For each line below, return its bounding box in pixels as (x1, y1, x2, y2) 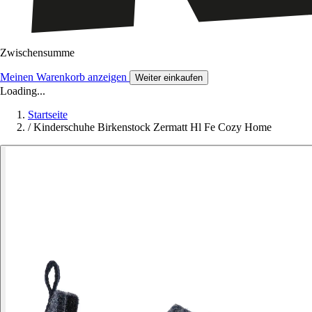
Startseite (28, 109, 68, 121)
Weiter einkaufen (135, 72, 203, 84)
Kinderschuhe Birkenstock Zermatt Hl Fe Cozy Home (33, 121, 272, 134)
